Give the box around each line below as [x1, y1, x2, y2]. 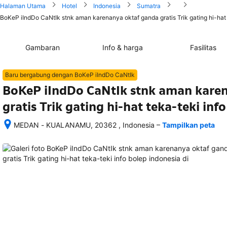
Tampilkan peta [162, 121, 215, 129]
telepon [13, 201, 38, 210]
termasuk [13, 181, 44, 190]
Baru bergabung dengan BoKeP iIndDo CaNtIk [5, 71, 135, 79]
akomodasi [13, 171, 49, 179]
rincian [13, 161, 35, 169]
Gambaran [25, 43, 60, 52]
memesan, [13, 140, 47, 149]
